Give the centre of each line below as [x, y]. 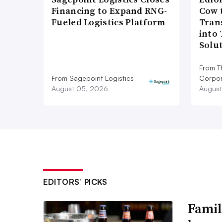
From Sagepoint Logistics [93, 78]
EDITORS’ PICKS [75, 182]
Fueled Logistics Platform [109, 22]
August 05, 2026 [80, 89]
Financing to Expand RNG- [110, 11]
